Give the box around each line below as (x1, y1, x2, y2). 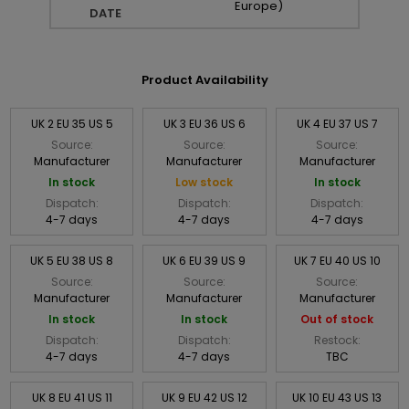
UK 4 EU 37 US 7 (296, 115, 378, 131)
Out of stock (300, 310, 374, 327)
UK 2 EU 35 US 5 (30, 115, 113, 131)
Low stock (175, 173, 234, 190)
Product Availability (141, 70, 268, 89)
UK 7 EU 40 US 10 (293, 252, 381, 268)
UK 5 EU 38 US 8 (30, 252, 114, 268)
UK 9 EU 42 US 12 (161, 389, 247, 405)
